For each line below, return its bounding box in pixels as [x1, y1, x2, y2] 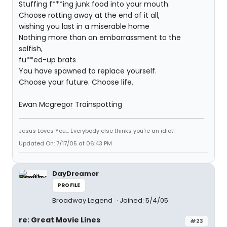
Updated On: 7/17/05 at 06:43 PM [19, 139, 112, 147]
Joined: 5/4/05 [120, 196, 168, 205]
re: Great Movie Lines [19, 215, 100, 225]
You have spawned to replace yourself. [19, 66, 157, 76]
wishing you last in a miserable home [19, 21, 149, 31]
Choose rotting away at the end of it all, [19, 10, 160, 20]
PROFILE [58, 181, 81, 189]
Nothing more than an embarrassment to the [19, 32, 181, 43]
